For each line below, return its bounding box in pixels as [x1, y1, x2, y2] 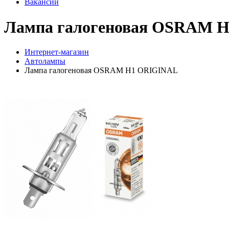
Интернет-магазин [25, 48, 89, 57]
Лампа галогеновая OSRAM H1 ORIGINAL [25, 66, 178, 75]
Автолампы [25, 57, 65, 66]
